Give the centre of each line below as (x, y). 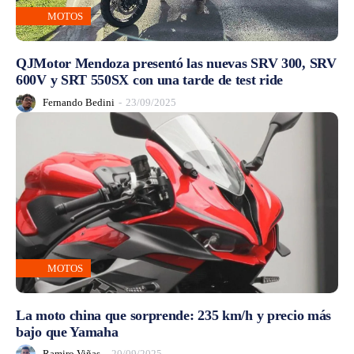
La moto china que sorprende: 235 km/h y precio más (174, 315)
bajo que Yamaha (67, 331)
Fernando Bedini (79, 102)
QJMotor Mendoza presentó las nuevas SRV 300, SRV (176, 64)
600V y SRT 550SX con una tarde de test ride (150, 80)
